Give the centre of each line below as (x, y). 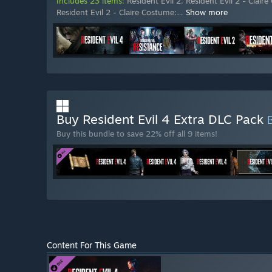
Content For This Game (92, 245)
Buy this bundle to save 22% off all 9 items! (137, 134)
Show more (207, 12)
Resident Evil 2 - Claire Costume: (117, 12)
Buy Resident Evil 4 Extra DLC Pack (162, 119)
